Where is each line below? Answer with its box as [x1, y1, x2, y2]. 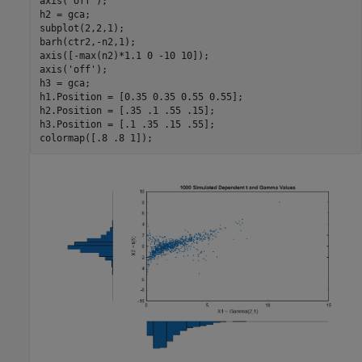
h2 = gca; [39, 8, 90, 20]
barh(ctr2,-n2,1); [39, 36, 136, 48]
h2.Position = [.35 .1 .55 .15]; [39, 104, 215, 116]
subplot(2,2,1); [39, 22, 124, 34]
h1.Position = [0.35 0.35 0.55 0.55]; [39, 90, 243, 103]
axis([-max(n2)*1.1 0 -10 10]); [39, 49, 209, 61]
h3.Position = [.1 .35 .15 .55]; [39, 118, 215, 130]
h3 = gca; [39, 77, 90, 89]
